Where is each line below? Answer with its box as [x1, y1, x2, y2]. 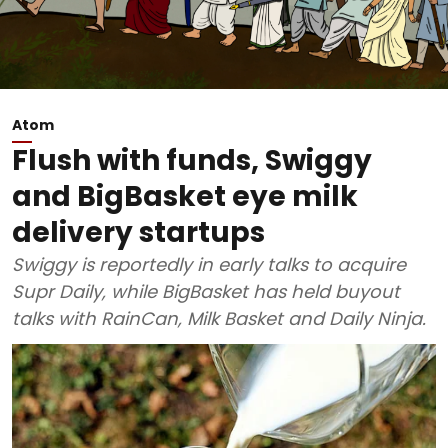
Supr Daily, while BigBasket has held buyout [12, 279, 400, 304]
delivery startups [12, 213, 265, 252]
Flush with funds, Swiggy [12, 141, 372, 180]
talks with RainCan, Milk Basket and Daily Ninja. [12, 306, 426, 331]
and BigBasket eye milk [12, 177, 358, 216]
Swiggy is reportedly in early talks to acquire [12, 252, 406, 277]
